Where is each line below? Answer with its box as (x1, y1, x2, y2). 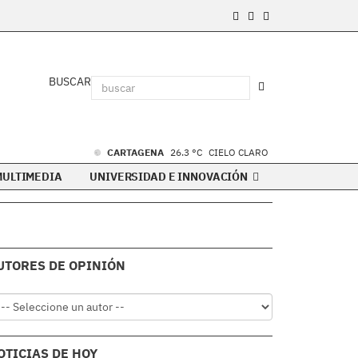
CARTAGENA (107, 146, 166, 158)
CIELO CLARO (209, 146, 268, 158)
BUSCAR (49, 74, 91, 89)
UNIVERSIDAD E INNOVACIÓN (89, 169, 250, 184)
